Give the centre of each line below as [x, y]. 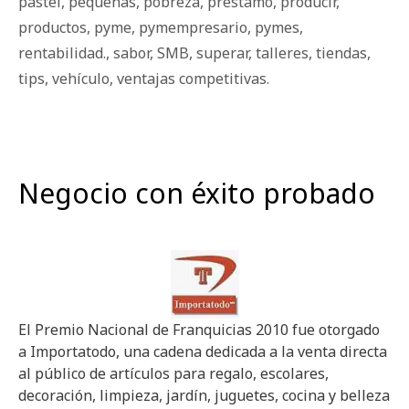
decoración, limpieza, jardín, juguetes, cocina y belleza [204, 396]
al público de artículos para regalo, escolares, [173, 374]
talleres [282, 53]
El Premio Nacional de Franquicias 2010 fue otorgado [199, 330]
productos [52, 28]
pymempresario [193, 28]
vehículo [81, 79]
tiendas [341, 53]
